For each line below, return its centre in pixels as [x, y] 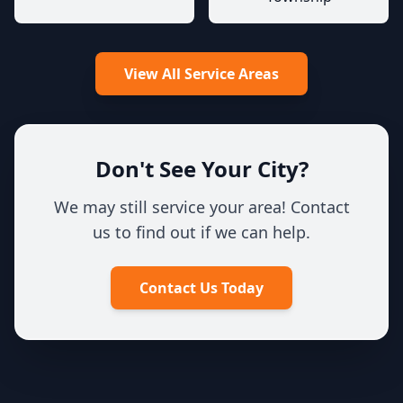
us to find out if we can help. [201, 232]
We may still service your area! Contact [201, 207]
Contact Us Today [201, 288]
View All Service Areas [201, 74]
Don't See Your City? [201, 169]
